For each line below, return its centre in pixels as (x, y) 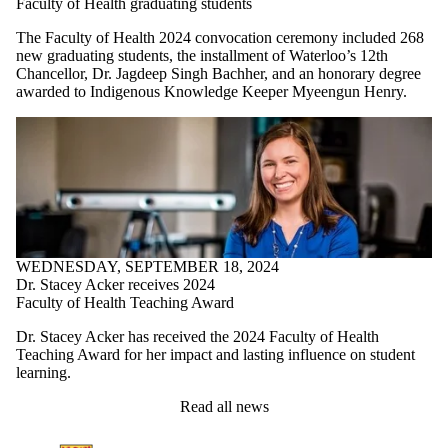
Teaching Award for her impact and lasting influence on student (215, 354)
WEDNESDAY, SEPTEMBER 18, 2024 (147, 266)
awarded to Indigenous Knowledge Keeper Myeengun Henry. (211, 92)
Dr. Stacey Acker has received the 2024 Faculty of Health (197, 336)
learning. (43, 372)
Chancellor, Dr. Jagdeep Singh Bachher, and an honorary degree (218, 74)
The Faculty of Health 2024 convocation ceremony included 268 (220, 38)
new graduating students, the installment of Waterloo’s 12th (202, 56)
